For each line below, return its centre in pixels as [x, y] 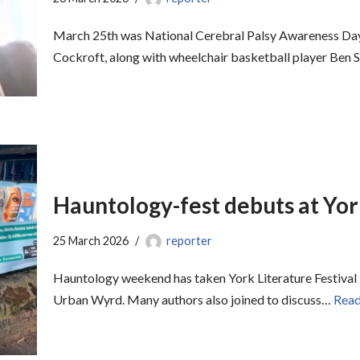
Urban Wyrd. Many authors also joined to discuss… [193, 299]
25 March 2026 [91, 240]
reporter [189, 240]
